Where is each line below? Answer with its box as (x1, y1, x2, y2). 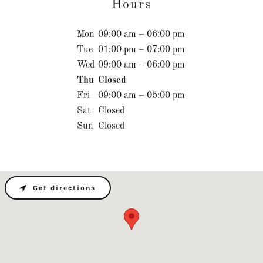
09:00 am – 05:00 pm (98, 90, 185, 100)
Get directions (33, 183, 96, 192)
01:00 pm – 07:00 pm (98, 45, 185, 55)
